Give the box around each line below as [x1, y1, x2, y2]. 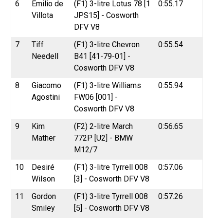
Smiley [32, 203, 55, 213]
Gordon [32, 191, 56, 201]
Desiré [32, 162, 55, 172]
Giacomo [32, 80, 62, 90]
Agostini [32, 92, 60, 102]
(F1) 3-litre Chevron [74, 39, 140, 49]
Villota [32, 10, 54, 20]
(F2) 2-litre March [74, 121, 133, 131]
